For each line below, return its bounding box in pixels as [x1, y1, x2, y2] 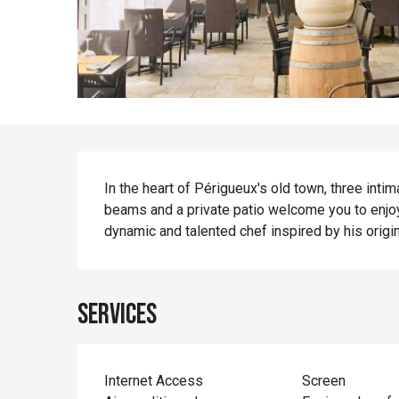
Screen [301, 371, 346, 389]
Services [77, 297, 158, 332]
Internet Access [104, 371, 204, 389]
